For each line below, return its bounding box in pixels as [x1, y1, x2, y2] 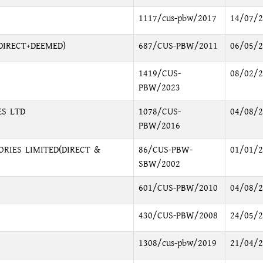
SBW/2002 [138, 157, 180, 171]
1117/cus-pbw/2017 [138, 12, 217, 25]
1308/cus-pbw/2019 [138, 237, 217, 250]
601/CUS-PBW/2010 [138, 181, 218, 195]
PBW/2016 [138, 119, 180, 133]
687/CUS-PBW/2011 [138, 39, 218, 53]
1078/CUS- [138, 105, 181, 119]
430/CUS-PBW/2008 [138, 209, 218, 222]
